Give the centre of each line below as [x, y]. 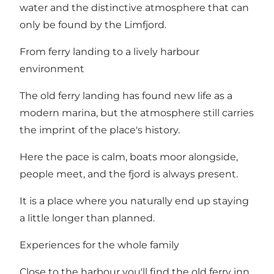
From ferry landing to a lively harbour [109, 51]
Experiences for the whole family [99, 245]
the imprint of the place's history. [100, 130]
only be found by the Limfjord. [93, 24]
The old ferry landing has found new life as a [126, 95]
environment [52, 68]
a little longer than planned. [87, 218]
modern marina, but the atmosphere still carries [137, 113]
